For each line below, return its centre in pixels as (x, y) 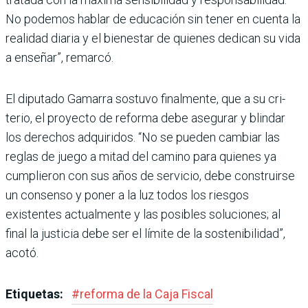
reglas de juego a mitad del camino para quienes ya (141, 156)
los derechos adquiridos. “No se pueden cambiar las (143, 137)
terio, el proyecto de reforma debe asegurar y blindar (145, 118)
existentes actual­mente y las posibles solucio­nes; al (143, 214)
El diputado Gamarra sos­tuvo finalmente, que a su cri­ (145, 98)
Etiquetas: (36, 294)
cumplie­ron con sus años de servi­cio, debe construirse (150, 175)
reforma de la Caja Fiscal (146, 294)
